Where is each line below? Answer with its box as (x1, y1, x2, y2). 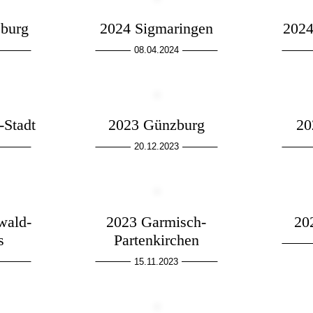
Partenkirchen (113, 231, 199, 249)
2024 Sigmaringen (99, 20, 213, 38)
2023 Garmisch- (106, 212, 207, 231)
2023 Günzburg (108, 116, 205, 134)
